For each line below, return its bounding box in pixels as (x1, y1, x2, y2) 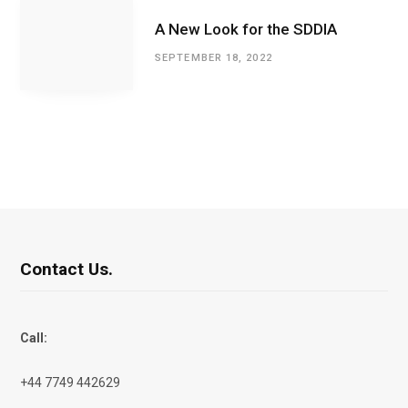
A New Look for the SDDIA (155, 20, 337, 39)
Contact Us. (20, 258, 113, 280)
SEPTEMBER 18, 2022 (155, 52, 272, 65)
